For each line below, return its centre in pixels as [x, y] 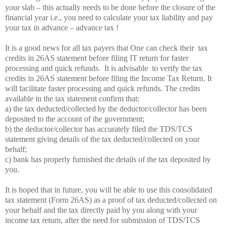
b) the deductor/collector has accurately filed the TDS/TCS [99, 129]
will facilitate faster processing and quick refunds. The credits [103, 88]
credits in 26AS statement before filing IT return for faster [97, 58]
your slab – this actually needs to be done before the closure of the [110, 7]
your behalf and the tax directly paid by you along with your [101, 210]
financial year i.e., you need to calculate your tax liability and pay [109, 17]
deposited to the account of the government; [75, 119]
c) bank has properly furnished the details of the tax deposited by [108, 159]
